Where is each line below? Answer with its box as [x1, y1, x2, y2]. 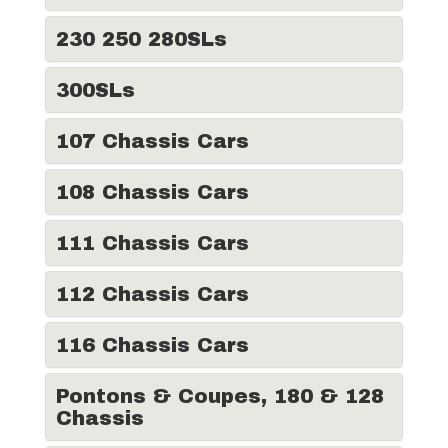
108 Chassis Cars [56, 181, 249, 203]
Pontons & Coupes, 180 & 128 [56, 385, 384, 407]
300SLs [56, 79, 135, 101]
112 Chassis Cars [56, 283, 249, 305]
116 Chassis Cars [56, 334, 249, 356]
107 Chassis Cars [56, 130, 249, 152]
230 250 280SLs [56, 28, 227, 50]
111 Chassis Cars [56, 232, 249, 254]
